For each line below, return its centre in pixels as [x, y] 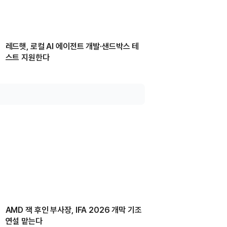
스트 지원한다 [27, 57]
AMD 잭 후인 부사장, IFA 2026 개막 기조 [73, 210]
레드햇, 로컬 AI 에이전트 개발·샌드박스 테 [72, 46]
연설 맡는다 [24, 221]
